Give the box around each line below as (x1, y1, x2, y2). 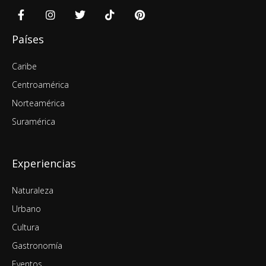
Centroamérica (12, 79, 69, 91)
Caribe (12, 61, 37, 72)
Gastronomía (12, 240, 62, 252)
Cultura (12, 221, 39, 233)
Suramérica (12, 116, 55, 128)
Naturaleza (12, 185, 53, 197)
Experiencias (12, 156, 76, 171)
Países (12, 32, 44, 47)
